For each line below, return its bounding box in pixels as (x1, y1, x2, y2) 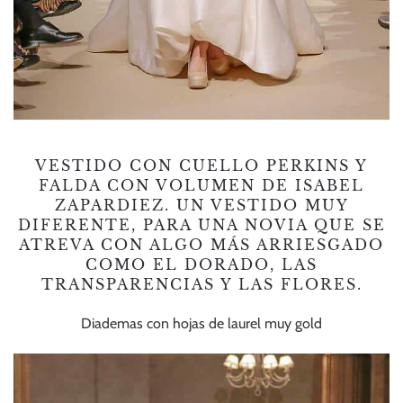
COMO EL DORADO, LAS (85, 255, 318, 273)
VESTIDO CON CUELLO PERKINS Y (35, 156, 368, 175)
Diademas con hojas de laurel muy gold (81, 314, 322, 332)
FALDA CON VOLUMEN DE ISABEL (39, 175, 364, 194)
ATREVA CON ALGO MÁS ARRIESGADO (19, 235, 384, 254)
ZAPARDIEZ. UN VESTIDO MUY (54, 195, 349, 214)
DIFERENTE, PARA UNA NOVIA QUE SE (17, 215, 386, 234)
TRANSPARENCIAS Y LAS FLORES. (40, 274, 363, 293)
